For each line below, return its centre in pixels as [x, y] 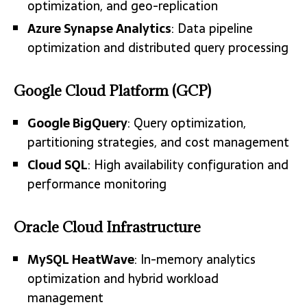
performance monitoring [97, 184]
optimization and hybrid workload [123, 278]
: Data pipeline [212, 28]
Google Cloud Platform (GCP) [112, 90]
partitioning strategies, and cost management [158, 142]
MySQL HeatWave [81, 259]
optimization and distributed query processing [158, 47]
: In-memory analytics [195, 259]
